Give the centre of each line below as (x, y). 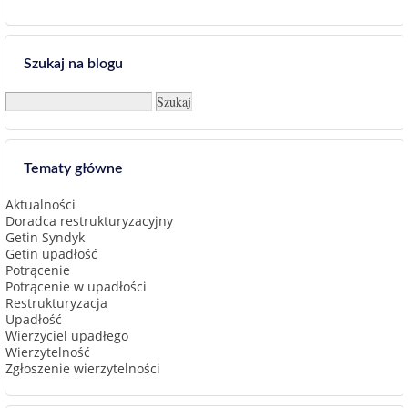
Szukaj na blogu (73, 64)
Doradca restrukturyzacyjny (89, 221)
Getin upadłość (51, 254)
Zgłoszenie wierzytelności (83, 368)
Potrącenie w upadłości (76, 286)
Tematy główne (73, 168)
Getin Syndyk (45, 237)
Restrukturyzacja (56, 303)
